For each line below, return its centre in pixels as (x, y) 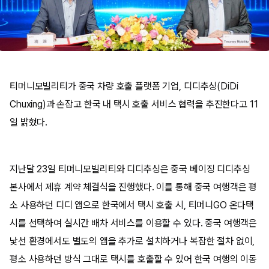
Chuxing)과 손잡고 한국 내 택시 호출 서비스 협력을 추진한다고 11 (134, 104)
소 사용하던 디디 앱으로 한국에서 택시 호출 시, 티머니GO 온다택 (132, 205)
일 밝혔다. (29, 122)
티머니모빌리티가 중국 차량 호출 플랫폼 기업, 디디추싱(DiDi (124, 86)
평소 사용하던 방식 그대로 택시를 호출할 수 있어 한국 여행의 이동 (134, 259)
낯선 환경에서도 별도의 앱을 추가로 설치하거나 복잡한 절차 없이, (132, 241)
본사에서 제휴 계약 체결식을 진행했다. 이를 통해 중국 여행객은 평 (134, 187)
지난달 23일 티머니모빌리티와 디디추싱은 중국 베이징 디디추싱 (130, 169)
